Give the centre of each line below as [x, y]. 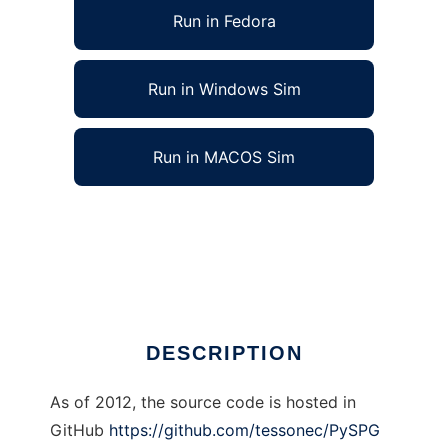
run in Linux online [118, 248]
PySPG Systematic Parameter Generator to [212, 220]
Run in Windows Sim [224, 89]
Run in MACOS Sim [224, 157]
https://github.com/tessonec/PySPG [244, 430]
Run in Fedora [224, 21]
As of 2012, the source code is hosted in [203, 402]
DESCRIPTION [224, 353]
